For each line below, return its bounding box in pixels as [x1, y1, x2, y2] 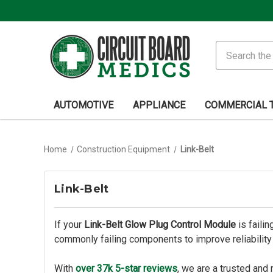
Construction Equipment [77, 144, 171, 154]
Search [216, 42, 249, 54]
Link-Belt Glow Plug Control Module [84, 219, 236, 230]
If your [54, 219, 84, 230]
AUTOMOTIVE [54, 99, 113, 111]
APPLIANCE [133, 99, 185, 111]
